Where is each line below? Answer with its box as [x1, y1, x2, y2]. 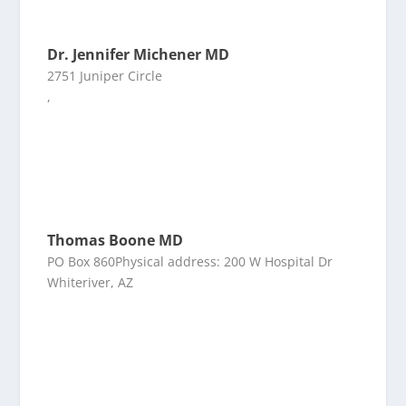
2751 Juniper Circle [47, 67, 163, 84]
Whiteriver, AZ [47, 274, 134, 291]
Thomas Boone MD [47, 230, 184, 250]
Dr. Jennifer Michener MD [47, 44, 230, 64]
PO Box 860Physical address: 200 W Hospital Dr [47, 253, 333, 270]
